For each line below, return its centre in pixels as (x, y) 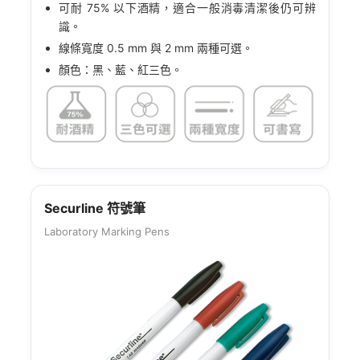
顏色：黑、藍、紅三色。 (121, 69)
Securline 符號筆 (95, 209)
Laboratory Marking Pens (107, 232)
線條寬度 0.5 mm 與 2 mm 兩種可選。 (156, 47)
